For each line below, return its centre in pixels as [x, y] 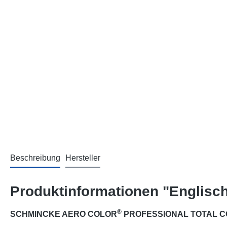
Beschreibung [35, 158]
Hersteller [83, 158]
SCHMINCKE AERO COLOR [64, 214]
